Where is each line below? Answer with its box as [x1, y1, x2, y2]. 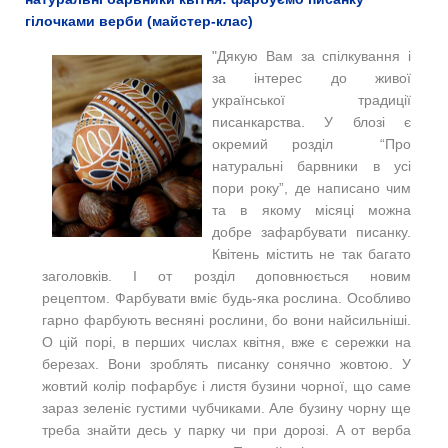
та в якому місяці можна [212, 201, 411, 218]
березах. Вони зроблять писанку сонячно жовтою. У [42, 355, 411, 372]
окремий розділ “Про [212, 135, 411, 152]
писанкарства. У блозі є [212, 113, 411, 130]
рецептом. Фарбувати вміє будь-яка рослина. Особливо [42, 289, 411, 306]
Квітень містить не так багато [212, 245, 411, 262]
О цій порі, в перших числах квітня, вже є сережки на [42, 333, 411, 350]
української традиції [212, 91, 411, 108]
